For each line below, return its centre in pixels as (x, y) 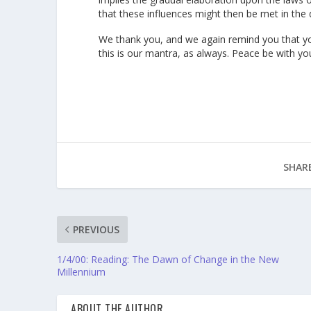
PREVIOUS (96, 229)
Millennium (82, 271)
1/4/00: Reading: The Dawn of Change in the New (168, 259)
